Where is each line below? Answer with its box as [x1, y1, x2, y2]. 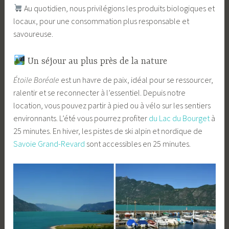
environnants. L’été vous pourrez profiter [13, 113, 149, 124]
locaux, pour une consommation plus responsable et [13, 15, 190, 26]
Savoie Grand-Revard [13, 139, 85, 149]
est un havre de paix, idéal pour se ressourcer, [59, 75, 214, 85]
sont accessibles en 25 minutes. [85, 139, 191, 149]
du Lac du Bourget [149, 113, 210, 124]
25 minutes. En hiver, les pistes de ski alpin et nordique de [13, 126, 203, 136]
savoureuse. [13, 28, 54, 39]
